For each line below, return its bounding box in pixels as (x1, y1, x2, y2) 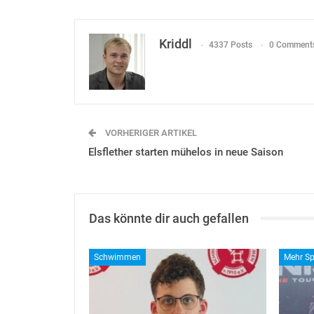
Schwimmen (94, 252, 141, 262)
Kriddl (159, 36, 192, 51)
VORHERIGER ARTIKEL (103, 127, 197, 138)
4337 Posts (209, 40, 252, 50)
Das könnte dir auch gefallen (89, 210, 249, 226)
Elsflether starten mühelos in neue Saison (88, 145, 283, 158)
